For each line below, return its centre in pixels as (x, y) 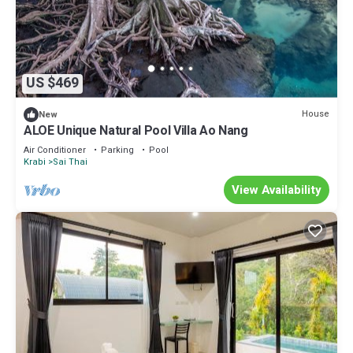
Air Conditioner (55, 150)
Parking (117, 150)
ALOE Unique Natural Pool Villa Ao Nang (136, 130)
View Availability (277, 190)
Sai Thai (70, 162)
